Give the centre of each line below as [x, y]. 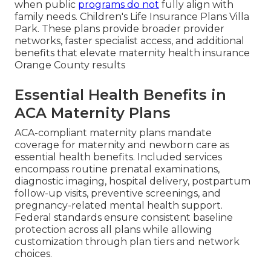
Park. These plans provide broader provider [119, 28]
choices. [33, 253]
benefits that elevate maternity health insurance [132, 53]
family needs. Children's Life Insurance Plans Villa [132, 16]
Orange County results [70, 65]
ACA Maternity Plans [93, 113]
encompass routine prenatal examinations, [117, 169]
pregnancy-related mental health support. [119, 205]
